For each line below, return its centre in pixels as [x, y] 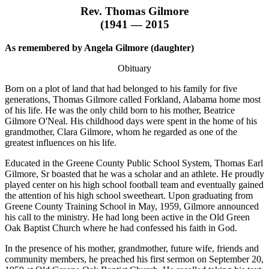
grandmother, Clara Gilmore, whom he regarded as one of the [121, 131]
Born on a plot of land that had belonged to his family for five [121, 88]
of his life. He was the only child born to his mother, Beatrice [120, 110]
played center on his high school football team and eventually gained [134, 184]
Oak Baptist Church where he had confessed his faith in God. [121, 228]
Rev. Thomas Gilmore [134, 11]
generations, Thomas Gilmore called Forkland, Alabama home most [133, 99]
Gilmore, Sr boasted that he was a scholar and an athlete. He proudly [134, 174]
